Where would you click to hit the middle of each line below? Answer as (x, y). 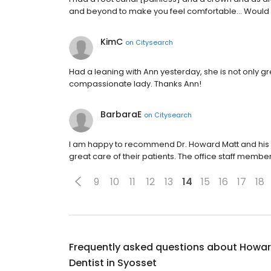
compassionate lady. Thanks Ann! (135, 84)
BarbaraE (121, 114)
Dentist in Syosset (113, 263)
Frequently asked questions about (154, 247)
